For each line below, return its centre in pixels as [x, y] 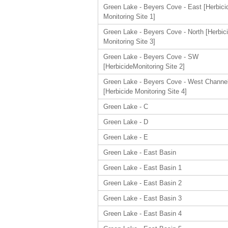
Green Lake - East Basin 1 [142, 168]
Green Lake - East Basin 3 [142, 198]
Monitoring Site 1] [129, 17]
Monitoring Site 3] [129, 41]
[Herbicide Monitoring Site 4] [145, 91]
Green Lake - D [126, 122]
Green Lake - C [126, 107]
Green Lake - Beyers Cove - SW [151, 57]
